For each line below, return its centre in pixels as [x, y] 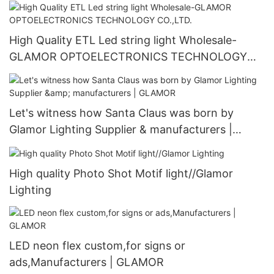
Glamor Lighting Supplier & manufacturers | [121, 129]
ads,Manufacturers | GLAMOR [87, 262]
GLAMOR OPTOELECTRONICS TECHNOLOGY [128, 57]
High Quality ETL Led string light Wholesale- [123, 40]
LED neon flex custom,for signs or [97, 245]
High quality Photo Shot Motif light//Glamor [121, 173]
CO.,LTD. [31, 73]
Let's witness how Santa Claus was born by [121, 113]
